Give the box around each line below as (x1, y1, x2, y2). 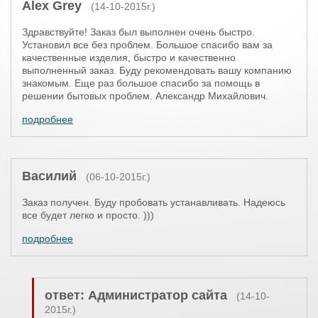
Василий (22, 169, 77, 183)
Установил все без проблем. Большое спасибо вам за (22, 39, 273, 50)
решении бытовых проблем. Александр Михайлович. (22, 90, 268, 102)
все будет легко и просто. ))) (22, 209, 154, 221)
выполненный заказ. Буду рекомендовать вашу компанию (22, 65, 292, 76)
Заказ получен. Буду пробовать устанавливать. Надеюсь (22, 197, 285, 208)
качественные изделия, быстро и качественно (22, 52, 236, 63)
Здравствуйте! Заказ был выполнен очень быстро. (22, 26, 255, 38)
